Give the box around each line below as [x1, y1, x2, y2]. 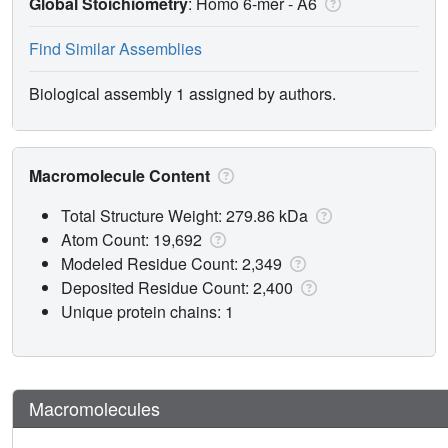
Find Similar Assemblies [29, 36, 202, 60]
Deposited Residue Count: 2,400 [61, 275, 297, 299]
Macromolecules [29, 394, 160, 421]
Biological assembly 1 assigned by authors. [29, 81, 336, 105]
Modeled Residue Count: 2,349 [61, 251, 286, 275]
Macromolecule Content [29, 163, 214, 187]
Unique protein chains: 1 [61, 299, 234, 323]
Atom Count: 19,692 [61, 227, 206, 251]
